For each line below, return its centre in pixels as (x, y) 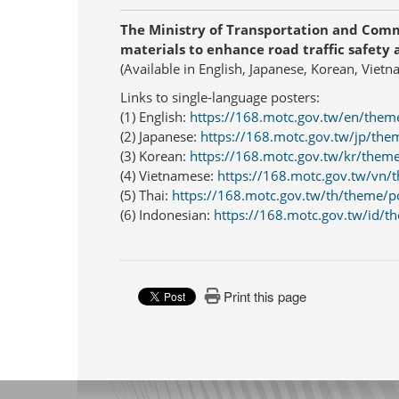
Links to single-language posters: (220, 97)
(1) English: (155, 116)
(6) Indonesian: (167, 214)
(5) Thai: (146, 195)
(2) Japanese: (160, 136)
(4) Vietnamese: (169, 175)
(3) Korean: (155, 155)
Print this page (265, 296)
